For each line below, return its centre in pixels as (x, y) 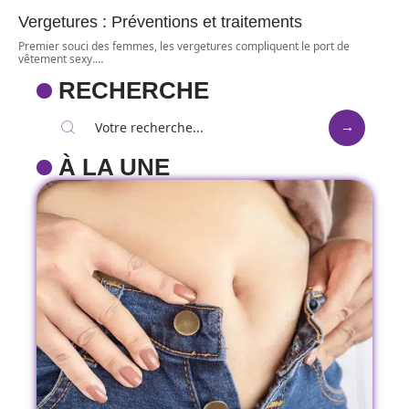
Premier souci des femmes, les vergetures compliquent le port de (184, 46)
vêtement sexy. (57, 58)
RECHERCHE (134, 90)
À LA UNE (115, 167)
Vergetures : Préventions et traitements (160, 21)
